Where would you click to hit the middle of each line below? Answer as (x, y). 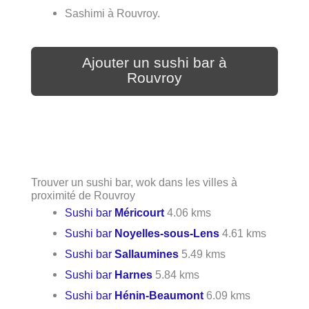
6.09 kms (227, 296)
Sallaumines (147, 254)
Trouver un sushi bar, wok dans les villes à (134, 182)
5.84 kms (176, 275)
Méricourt (140, 213)
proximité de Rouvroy (83, 196)
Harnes (134, 275)
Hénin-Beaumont (159, 296)
